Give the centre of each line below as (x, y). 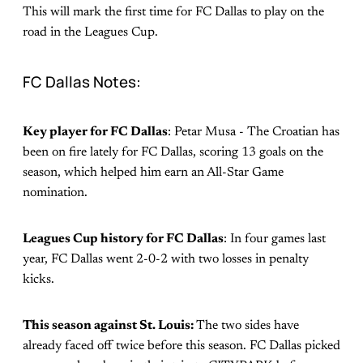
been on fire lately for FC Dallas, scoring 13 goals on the (173, 152)
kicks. (38, 280)
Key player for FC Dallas (95, 132)
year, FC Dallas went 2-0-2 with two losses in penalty (166, 259)
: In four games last (275, 239)
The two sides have (248, 326)
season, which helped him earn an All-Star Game (153, 173)
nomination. (55, 193)
